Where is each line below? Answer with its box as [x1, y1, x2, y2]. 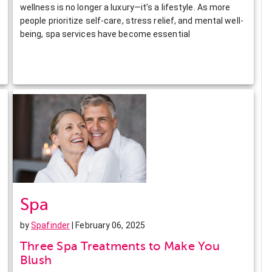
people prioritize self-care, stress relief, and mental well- [19, 15, 243, 25]
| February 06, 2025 [70, 220, 146, 230]
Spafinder [31, 220, 70, 230]
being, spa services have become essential [19, 29, 190, 39]
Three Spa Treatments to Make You [19, 239, 220, 253]
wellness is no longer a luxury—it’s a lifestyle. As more [19, 2, 231, 12]
